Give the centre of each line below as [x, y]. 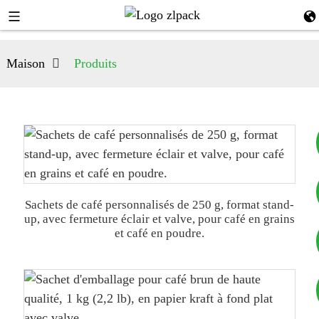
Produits [95, 63]
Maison [25, 63]
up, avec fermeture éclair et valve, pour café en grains [159, 219]
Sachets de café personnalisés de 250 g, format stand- [159, 205]
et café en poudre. [159, 233]
